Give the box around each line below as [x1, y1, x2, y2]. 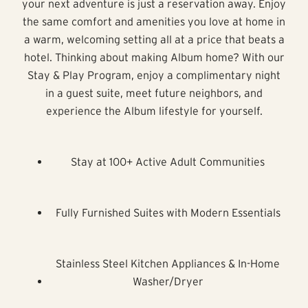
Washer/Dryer [132, 274, 203, 287]
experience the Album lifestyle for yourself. [45, 104, 263, 117]
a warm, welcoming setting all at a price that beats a [23, 32, 285, 45]
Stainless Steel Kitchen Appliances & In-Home [56, 256, 280, 269]
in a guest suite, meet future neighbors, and [45, 86, 263, 99]
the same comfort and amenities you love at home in [23, 14, 285, 27]
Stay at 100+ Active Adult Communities [71, 155, 265, 168]
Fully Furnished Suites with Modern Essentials [55, 206, 280, 219]
